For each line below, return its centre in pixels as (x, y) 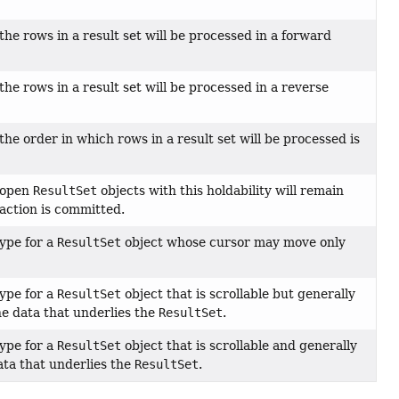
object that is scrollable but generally (238, 294)
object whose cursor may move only (233, 243)
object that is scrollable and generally (239, 346)
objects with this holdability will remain (220, 191)
